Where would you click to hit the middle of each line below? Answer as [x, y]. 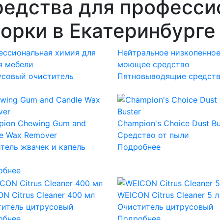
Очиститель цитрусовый [165, 206]
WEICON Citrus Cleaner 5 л [168, 195]
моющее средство [153, 65]
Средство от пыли [153, 135]
